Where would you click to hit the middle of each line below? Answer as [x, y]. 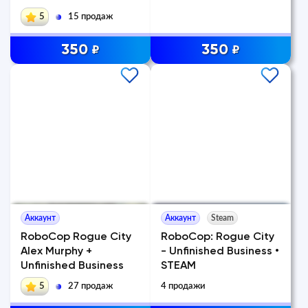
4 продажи [183, 286]
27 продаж [90, 286]
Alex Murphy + [56, 252]
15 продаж [90, 17]
